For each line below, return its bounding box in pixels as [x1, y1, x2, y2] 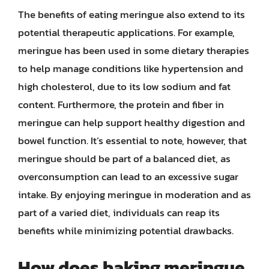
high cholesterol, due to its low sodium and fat [18, 79, 231, 94]
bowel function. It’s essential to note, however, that [18, 133, 247, 148]
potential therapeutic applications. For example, [18, 25, 235, 40]
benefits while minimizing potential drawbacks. [18, 223, 234, 238]
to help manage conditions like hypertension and [18, 61, 243, 76]
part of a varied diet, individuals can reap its [18, 205, 220, 220]
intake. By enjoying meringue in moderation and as [18, 187, 251, 202]
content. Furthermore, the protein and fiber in [18, 97, 224, 112]
